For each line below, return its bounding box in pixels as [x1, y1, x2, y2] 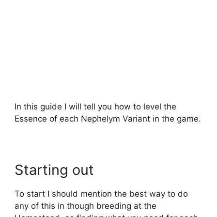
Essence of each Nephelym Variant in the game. [15, 113, 201, 124]
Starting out [15, 161, 94, 178]
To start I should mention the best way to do [15, 188, 188, 199]
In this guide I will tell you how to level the [15, 101, 176, 111]
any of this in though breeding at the [15, 201, 156, 211]
